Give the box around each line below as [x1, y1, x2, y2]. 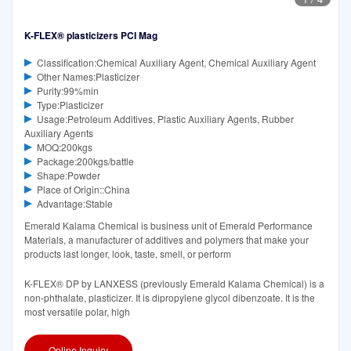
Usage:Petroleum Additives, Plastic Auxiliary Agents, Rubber [36, 112, 294, 126]
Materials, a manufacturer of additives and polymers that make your [24, 233, 309, 247]
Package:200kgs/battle [36, 154, 134, 168]
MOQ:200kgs [36, 140, 92, 154]
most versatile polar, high [24, 305, 130, 319]
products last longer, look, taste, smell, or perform [24, 247, 231, 261]
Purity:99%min [36, 84, 99, 98]
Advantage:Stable [36, 197, 113, 211]
